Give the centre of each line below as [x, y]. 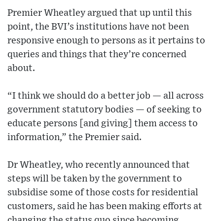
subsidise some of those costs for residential [103, 192]
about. [21, 68]
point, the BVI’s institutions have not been [98, 27]
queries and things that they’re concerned [97, 54]
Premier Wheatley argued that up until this [100, 13]
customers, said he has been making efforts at [105, 206]
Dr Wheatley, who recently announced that [99, 165]
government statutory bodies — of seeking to [105, 110]
